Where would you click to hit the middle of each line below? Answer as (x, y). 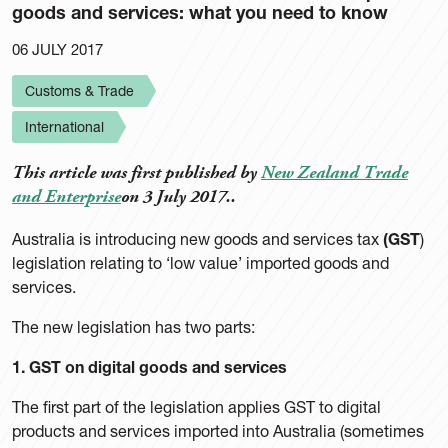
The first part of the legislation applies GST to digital (196, 407)
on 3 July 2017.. (178, 197)
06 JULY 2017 (57, 49)
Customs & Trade (79, 91)
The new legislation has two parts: (133, 327)
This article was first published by (136, 173)
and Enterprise (66, 197)
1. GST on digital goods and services (149, 367)
